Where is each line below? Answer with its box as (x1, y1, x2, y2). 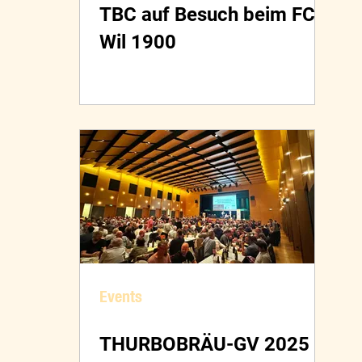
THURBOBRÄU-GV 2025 (99, 333, 309, 356)
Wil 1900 (99, 31, 176, 54)
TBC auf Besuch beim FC (99, 3, 315, 27)
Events (99, 286, 142, 307)
